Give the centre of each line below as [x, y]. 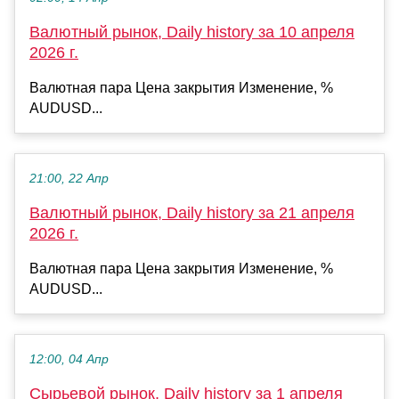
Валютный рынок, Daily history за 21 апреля [192, 212]
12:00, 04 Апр [69, 359]
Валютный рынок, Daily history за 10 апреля [192, 32]
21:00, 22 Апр [69, 178]
